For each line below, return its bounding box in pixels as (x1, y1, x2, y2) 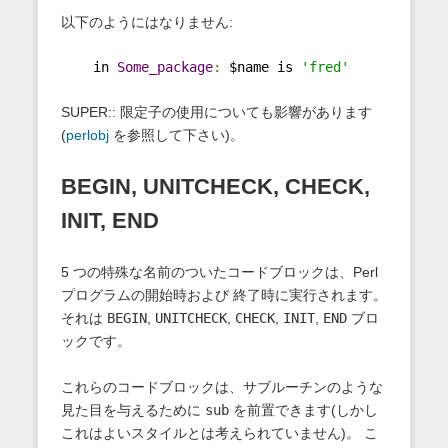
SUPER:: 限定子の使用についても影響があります (60, 103, 372, 120)
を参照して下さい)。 (108, 126, 244, 143)
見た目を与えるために (60, 401, 205, 418)
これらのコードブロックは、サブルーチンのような (60, 378, 383, 395)
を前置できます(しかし (228, 401, 378, 418)
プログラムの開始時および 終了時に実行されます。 (60, 286, 387, 303)
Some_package (116, 59, 213, 76)
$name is (220, 59, 301, 76)
